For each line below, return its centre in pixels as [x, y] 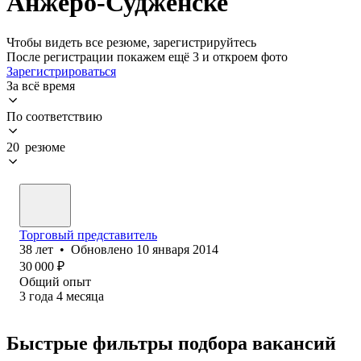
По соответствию [54, 116]
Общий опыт [55, 281]
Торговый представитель [88, 234]
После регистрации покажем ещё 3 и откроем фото [147, 56]
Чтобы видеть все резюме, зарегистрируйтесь [131, 42]
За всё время [41, 85]
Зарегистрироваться [61, 71]
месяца [85, 296]
